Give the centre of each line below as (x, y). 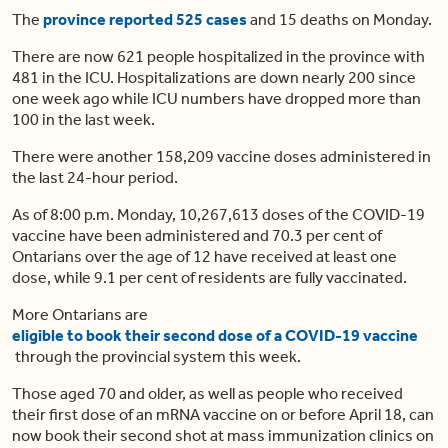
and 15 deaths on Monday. (339, 20)
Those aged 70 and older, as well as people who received (207, 394)
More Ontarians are (81, 315)
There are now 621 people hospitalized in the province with (218, 57)
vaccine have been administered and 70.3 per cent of (197, 236)
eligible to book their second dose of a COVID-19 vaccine (215, 336)
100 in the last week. (83, 120)
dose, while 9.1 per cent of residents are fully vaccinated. (209, 278)
